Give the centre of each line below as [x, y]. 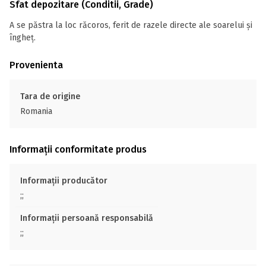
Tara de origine [50, 96]
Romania [36, 111]
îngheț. [23, 38]
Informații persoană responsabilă [87, 218]
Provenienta [36, 65]
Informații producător [64, 181]
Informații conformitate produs [78, 149]
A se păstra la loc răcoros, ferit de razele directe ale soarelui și [131, 25]
